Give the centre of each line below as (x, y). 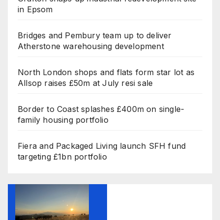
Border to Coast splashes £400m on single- (101, 109)
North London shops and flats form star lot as (106, 72)
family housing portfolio (63, 120)
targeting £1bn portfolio (62, 157)
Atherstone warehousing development (91, 46)
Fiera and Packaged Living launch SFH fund (102, 146)
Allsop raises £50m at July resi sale (85, 83)
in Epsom (35, 10)
